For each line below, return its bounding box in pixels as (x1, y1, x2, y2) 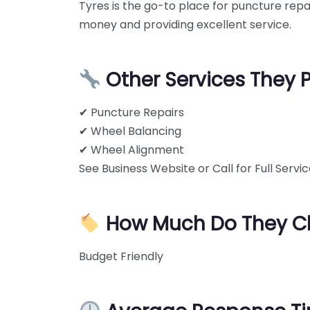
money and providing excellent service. (79, 17, 291, 33)
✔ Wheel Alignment (79, 142, 184, 158)
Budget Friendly (79, 248, 163, 264)
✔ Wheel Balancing (79, 123, 181, 139)
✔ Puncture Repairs (79, 104, 184, 120)
